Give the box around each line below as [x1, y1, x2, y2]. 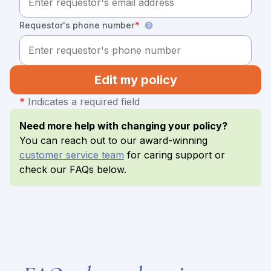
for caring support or [124, 148, 225, 161]
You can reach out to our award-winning [19, 134, 207, 146]
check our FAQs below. [19, 163, 126, 175]
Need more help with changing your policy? [19, 119, 227, 132]
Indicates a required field [25, 95, 140, 108]
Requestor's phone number [19, 19, 137, 30]
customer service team [19, 148, 124, 161]
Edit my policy [94, 72, 177, 87]
